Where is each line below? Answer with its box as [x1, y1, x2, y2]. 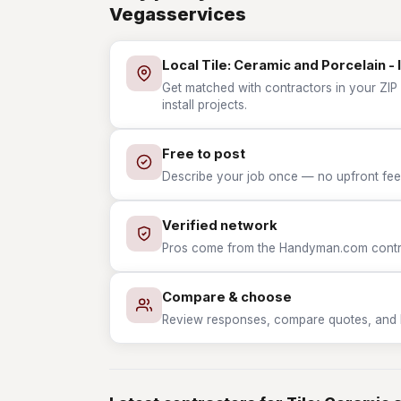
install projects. [162, 98, 247, 112]
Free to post [162, 146, 245, 162]
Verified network [162, 218, 277, 234]
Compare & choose [162, 289, 292, 305]
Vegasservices [109, 4, 246, 25]
